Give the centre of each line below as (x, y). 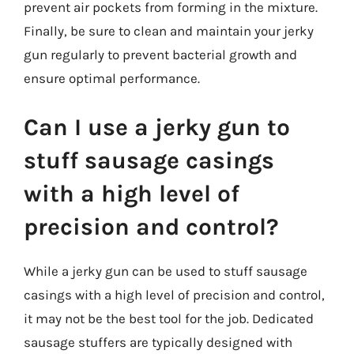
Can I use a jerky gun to (157, 127)
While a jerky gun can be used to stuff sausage (166, 271)
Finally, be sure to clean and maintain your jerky (169, 31)
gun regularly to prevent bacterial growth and (160, 55)
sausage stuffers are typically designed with (158, 342)
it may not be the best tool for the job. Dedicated (169, 318)
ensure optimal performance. (112, 78)
